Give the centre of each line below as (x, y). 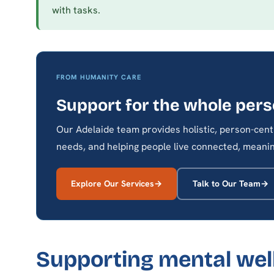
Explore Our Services (113, 184)
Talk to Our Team (226, 184)
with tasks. (76, 10)
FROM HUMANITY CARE (99, 77)
